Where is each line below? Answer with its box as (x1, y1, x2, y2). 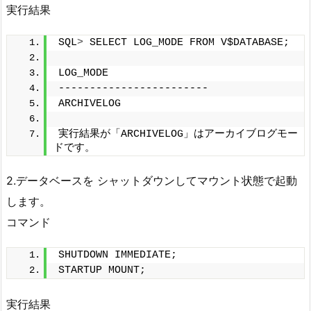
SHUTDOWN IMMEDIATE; (58, 249, 177, 262)
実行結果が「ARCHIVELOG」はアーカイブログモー (58, 128, 298, 140)
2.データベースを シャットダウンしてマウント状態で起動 (6, 174, 297, 188)
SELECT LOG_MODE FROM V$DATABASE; (83, 36, 289, 49)
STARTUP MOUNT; (58, 264, 146, 277)
